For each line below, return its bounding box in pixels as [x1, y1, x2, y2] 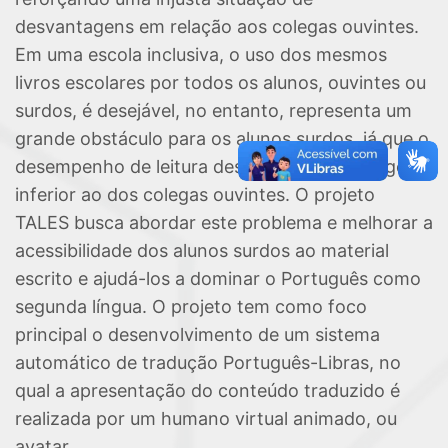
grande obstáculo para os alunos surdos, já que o [15, 128, 429, 149]
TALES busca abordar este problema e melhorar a [15, 212, 433, 233]
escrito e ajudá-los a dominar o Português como [15, 268, 421, 289]
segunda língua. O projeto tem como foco [15, 296, 367, 317]
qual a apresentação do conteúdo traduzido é [15, 380, 400, 401]
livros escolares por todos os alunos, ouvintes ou [15, 72, 426, 93]
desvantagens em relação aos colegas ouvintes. [15, 16, 419, 37]
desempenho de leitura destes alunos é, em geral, [15, 156, 432, 177]
